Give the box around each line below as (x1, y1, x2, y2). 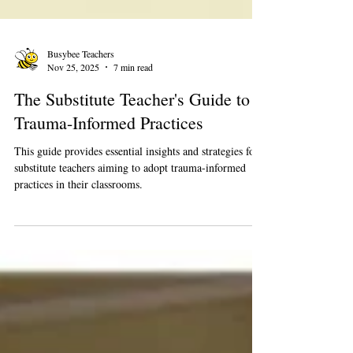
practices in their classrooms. (14, 281, 143, 295)
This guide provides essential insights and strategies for (14, 247, 258, 262)
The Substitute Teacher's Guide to (14, 191, 250, 214)
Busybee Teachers (47, 150, 114, 164)
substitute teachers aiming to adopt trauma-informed (14, 264, 246, 279)
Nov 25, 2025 (47, 165, 99, 177)
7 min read (113, 165, 153, 177)
